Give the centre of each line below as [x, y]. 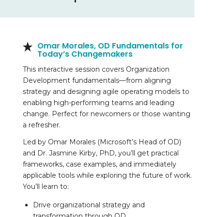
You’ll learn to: [46, 187]
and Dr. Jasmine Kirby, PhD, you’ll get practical [101, 153]
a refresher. [41, 125]
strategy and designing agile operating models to [106, 92]
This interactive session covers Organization [96, 70]
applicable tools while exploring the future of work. [107, 176]
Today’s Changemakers [85, 54]
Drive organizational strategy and [89, 205]
